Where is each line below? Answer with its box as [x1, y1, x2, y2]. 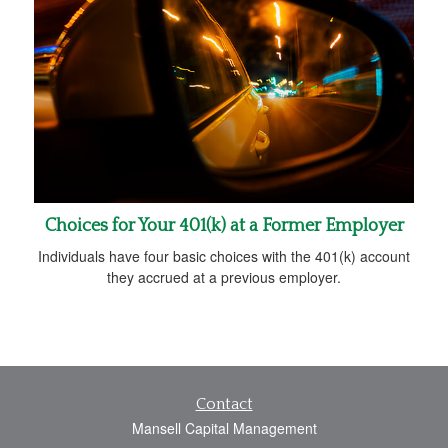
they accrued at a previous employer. [107, 266, 341, 287]
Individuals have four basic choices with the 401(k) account [38, 245, 410, 266]
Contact [195, 394, 253, 413]
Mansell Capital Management [131, 417, 317, 438]
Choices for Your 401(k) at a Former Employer [44, 215, 404, 236]
